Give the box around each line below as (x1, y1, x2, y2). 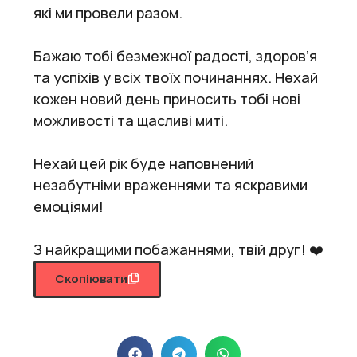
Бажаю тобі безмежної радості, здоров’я (33, 45, 317, 65)
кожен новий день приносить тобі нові (33, 88, 300, 108)
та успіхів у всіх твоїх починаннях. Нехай (33, 67, 318, 87)
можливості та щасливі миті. (33, 110, 228, 130)
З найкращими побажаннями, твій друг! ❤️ (33, 239, 324, 259)
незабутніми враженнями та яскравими (33, 175, 308, 194)
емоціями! (33, 196, 104, 216)
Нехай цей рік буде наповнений (33, 153, 253, 173)
